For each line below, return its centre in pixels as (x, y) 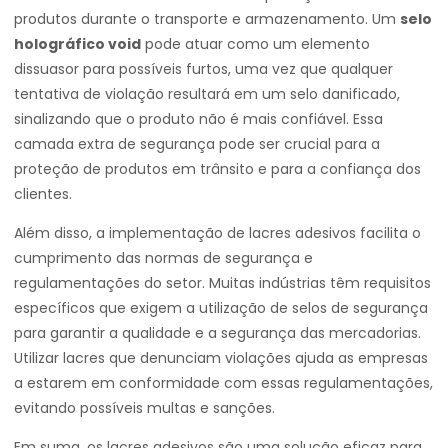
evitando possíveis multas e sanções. (144, 408)
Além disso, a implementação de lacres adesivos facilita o (217, 233)
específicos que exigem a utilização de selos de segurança (221, 308)
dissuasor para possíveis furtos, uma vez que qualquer (203, 69)
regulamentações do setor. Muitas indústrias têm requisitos (222, 283)
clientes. (43, 194)
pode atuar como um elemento (255, 44)
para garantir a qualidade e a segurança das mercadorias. (217, 333)
